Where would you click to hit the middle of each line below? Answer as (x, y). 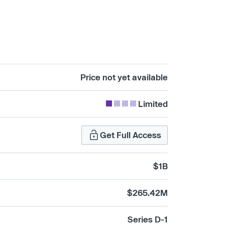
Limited (153, 103)
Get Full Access (131, 135)
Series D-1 (148, 219)
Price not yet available (124, 77)
